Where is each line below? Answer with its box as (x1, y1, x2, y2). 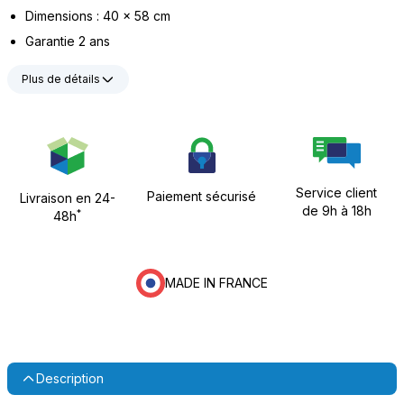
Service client (296, 185, 378, 200)
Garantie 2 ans (25, 33, 110, 49)
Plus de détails (22, 72, 100, 86)
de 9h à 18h (301, 203, 372, 218)
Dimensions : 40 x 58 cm (25, 8, 174, 23)
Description (36, 371, 104, 386)
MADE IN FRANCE (165, 275, 268, 290)
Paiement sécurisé (147, 188, 257, 204)
